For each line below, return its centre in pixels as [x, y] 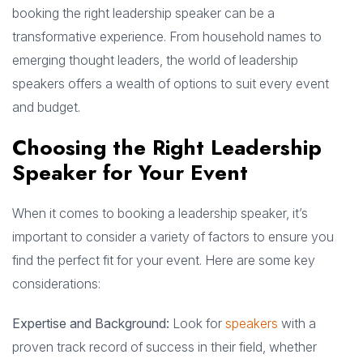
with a [297, 324]
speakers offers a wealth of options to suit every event [171, 84]
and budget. [46, 107]
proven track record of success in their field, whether [164, 347]
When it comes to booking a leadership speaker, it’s [160, 214]
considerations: [56, 284]
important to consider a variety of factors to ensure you [173, 237]
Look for [197, 324]
